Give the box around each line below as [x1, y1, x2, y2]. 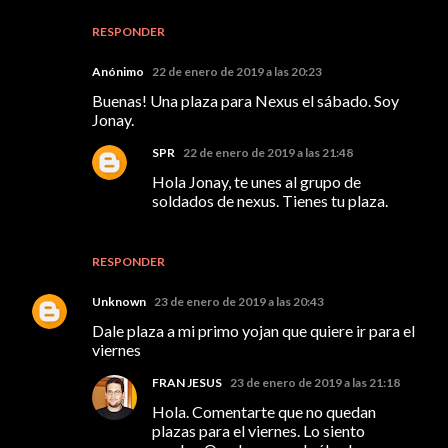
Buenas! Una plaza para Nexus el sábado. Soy [92, 90, 399, 110]
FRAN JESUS [152, 374, 222, 390]
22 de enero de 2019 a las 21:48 [183, 144, 353, 160]
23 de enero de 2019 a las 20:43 [154, 293, 324, 309]
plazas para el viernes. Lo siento [152, 420, 365, 440]
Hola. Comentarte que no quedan [152, 401, 376, 421]
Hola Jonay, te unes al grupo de [152, 171, 361, 191]
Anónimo [92, 63, 144, 79]
